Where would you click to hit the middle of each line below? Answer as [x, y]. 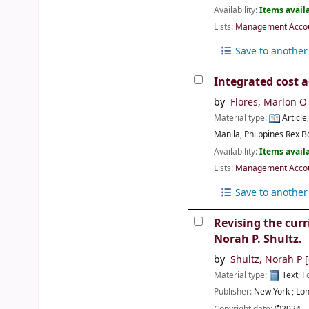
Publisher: [234, 292]
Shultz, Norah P [266, 260]
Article [294, 118]
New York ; [274, 292]
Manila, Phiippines [249, 135]
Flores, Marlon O [268, 103]
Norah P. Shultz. [258, 239]
